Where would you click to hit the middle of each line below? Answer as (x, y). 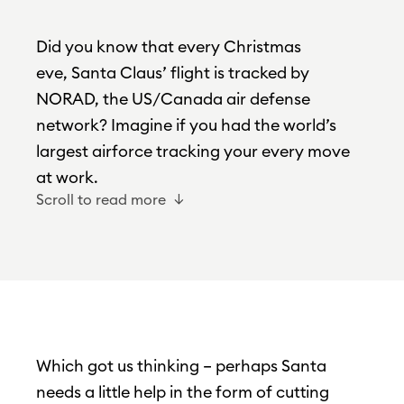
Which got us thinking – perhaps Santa (181, 366)
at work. (67, 178)
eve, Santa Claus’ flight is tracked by (173, 73)
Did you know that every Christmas (169, 47)
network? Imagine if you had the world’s (186, 125)
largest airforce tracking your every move (193, 151)
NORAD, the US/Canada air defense (173, 99)
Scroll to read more (101, 200)
